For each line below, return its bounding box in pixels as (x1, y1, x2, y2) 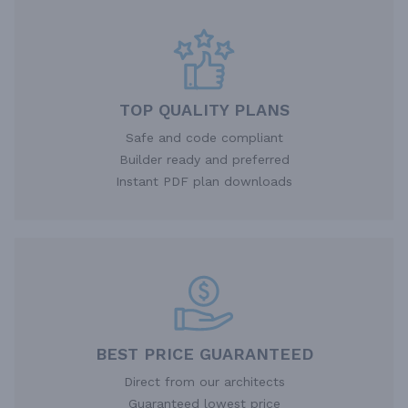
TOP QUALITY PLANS (118, 99, 290, 119)
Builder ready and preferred (118, 151, 290, 167)
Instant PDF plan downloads (116, 173, 292, 189)
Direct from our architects (123, 373, 285, 389)
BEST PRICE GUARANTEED (95, 343, 313, 363)
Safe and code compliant (125, 129, 283, 145)
